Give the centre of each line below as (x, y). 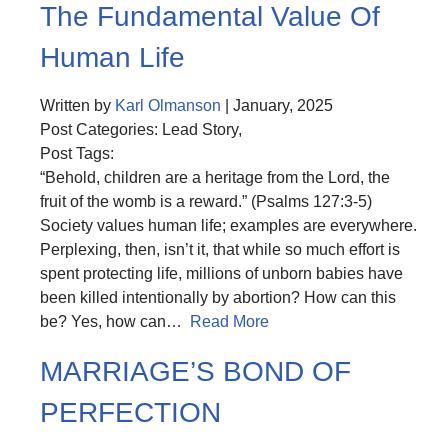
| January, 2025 (277, 106)
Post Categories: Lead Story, (141, 130)
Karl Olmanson (168, 106)
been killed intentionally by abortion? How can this (218, 298)
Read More (229, 322)
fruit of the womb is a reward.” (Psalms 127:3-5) (206, 202)
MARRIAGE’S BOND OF (195, 371)
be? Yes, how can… (115, 322)
